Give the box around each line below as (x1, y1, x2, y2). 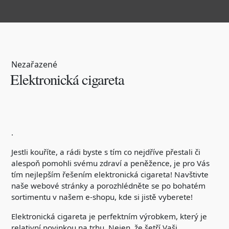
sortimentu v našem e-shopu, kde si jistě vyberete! (11, 192, 193, 202)
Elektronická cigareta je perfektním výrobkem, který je (11, 211, 207, 221)
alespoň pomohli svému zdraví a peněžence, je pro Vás (11, 158, 210, 168)
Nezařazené (11, 59, 57, 70)
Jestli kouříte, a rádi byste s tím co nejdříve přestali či (11, 147, 200, 157)
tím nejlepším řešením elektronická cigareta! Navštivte (11, 169, 209, 179)
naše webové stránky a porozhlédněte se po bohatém (11, 180, 205, 191)
